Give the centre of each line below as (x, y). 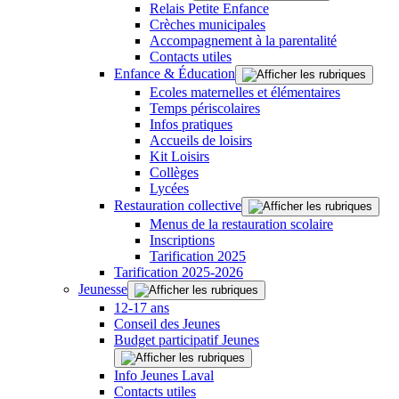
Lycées (169, 188)
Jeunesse (103, 289)
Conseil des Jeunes (167, 323)
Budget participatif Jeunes (187, 339)
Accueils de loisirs (201, 140)
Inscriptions (182, 240)
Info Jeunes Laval (164, 375)
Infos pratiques (191, 124)
